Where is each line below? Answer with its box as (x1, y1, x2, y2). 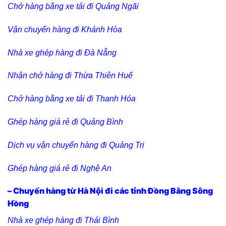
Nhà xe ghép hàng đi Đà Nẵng (8, 48, 117, 57)
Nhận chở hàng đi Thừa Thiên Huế (8, 71, 133, 80)
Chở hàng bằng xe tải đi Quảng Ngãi (8, 2, 139, 11)
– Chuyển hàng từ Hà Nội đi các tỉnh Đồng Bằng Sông (8, 186, 213, 196)
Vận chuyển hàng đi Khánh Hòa (8, 25, 122, 34)
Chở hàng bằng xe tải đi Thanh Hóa (8, 94, 136, 103)
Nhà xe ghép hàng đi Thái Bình (8, 216, 119, 225)
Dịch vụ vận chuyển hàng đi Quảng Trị (8, 140, 144, 149)
